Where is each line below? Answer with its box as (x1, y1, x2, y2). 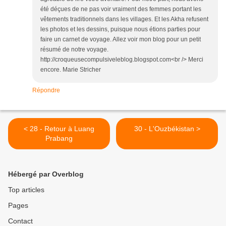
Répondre (32, 87, 60, 94)
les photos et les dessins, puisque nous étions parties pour (40, 26, 200, 33)
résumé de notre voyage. (40, 46, 108, 53)
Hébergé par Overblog (8, 170, 84, 179)
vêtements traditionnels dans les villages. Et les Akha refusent (40, 16, 208, 23)
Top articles (8, 186, 44, 194)
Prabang (45, 134, 73, 143)
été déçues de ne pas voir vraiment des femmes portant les (40, 6, 201, 13)
